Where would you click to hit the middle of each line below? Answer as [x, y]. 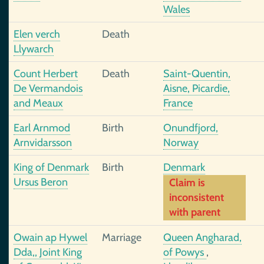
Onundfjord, [191, 128]
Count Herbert [46, 74]
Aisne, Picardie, [197, 88]
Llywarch [34, 49]
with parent [195, 212]
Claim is [187, 183]
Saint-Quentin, [197, 74]
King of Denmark [51, 167]
